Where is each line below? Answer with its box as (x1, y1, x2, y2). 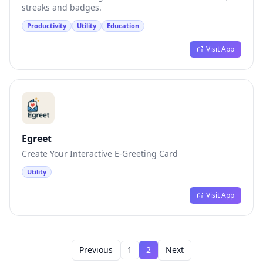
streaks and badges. (22, 2, 102, 13)
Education (107, 21, 139, 30)
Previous (79, 244, 113, 255)
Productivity (27, 21, 66, 30)
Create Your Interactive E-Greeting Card (22, 148, 178, 159)
